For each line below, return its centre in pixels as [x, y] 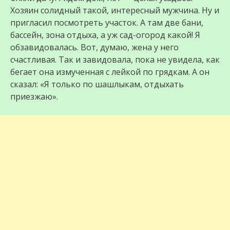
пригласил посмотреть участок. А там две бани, [107, 23]
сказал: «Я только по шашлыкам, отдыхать [97, 84]
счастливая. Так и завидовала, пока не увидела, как [115, 60]
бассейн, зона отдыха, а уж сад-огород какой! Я [105, 35]
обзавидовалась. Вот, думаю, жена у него [94, 47]
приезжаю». [34, 97]
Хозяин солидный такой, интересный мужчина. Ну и [115, 11]
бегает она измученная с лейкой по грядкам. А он [110, 72]
